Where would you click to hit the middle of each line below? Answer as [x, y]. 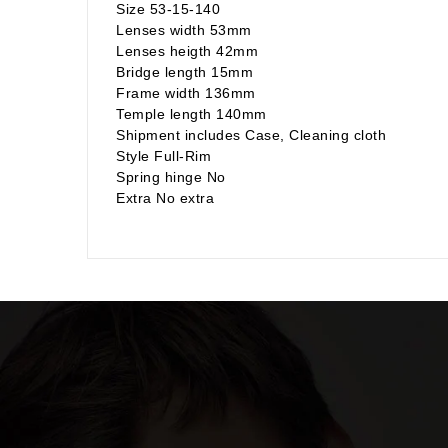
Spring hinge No [171, 176]
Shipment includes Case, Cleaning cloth [251, 134]
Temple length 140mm [191, 113]
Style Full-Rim [163, 155]
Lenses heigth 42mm [187, 50]
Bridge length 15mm [184, 71]
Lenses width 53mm [184, 29]
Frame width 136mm [186, 92]
